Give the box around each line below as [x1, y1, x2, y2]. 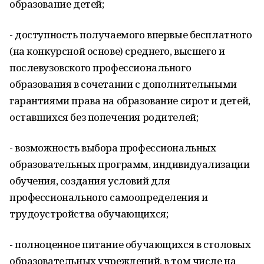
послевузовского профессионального [9, 61, 192, 74]
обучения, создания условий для [9, 174, 170, 187]
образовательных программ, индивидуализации [9, 157, 250, 171]
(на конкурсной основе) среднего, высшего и [9, 44, 225, 58]
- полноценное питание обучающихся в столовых [9, 237, 251, 251]
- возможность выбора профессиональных [9, 141, 216, 154]
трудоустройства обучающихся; [9, 207, 169, 220]
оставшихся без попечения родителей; [9, 110, 199, 124]
